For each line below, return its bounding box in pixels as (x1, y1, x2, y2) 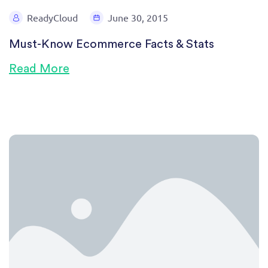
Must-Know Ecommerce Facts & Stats (9, 38, 214, 50)
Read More (9, 63, 69, 75)
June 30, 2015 (108, 11, 168, 23)
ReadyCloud (27, 11, 78, 23)
